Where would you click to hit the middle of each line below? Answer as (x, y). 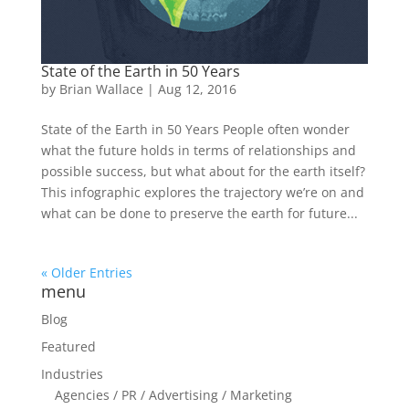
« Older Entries (86, 272)
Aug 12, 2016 (197, 89)
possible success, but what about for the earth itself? (203, 171)
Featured (68, 346)
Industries (72, 373)
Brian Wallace (101, 89)
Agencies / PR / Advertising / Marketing (173, 394)
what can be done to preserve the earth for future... (199, 213)
